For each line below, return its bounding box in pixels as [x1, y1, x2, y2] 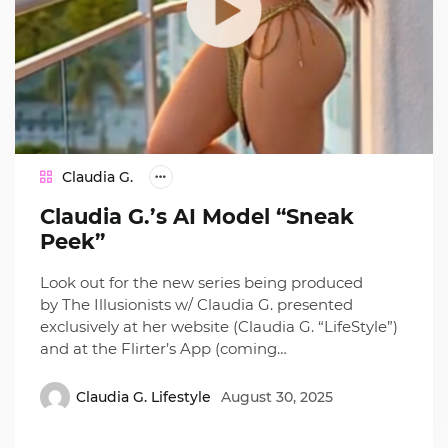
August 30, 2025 [221, 387, 334, 406]
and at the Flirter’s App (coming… [40, 339, 288, 359]
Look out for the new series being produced [40, 273, 364, 293]
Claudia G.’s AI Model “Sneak [40, 204, 355, 230]
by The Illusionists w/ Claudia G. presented [40, 295, 354, 315]
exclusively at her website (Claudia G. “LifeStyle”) [40, 317, 399, 337]
